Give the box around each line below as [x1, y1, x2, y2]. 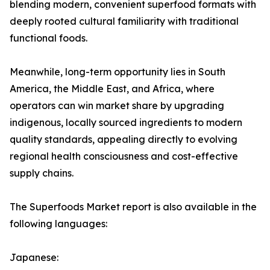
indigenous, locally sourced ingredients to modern [10, 116, 242, 129]
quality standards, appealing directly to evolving [10, 133, 237, 146]
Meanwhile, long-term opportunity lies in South [10, 66, 225, 78]
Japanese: [10, 251, 58, 264]
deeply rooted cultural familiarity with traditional [10, 15, 239, 28]
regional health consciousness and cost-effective [10, 150, 238, 163]
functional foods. [10, 32, 87, 45]
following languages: [10, 218, 107, 230]
